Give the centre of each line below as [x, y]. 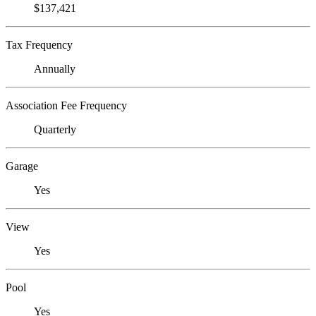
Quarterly [55, 130]
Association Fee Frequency [66, 106]
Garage [22, 166]
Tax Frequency [39, 45]
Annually [55, 69]
